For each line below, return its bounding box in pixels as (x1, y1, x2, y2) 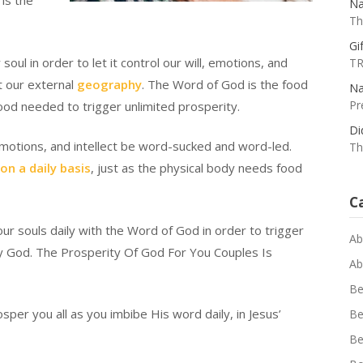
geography (77, 75, 142, 92)
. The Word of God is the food (142, 75, 308, 92)
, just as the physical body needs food (91, 160, 302, 176)
